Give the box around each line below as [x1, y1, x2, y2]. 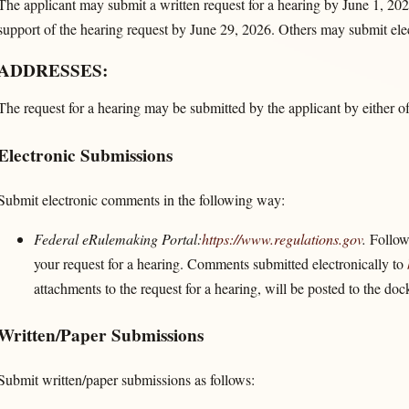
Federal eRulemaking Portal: [33, 228, 202, 248]
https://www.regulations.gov [201, 228, 362, 248]
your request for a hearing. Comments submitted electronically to [33, 253, 407, 273]
